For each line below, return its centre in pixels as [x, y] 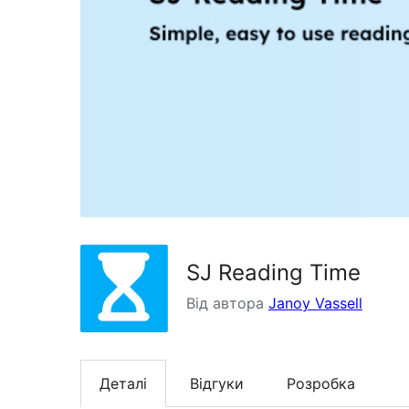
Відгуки [217, 383]
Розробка [321, 383]
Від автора [227, 303]
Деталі [123, 383]
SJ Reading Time [273, 272]
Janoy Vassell [315, 303]
